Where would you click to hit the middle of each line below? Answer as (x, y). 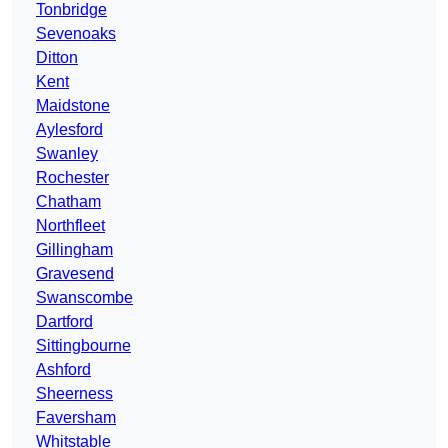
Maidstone (73, 106)
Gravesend (75, 274)
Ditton (57, 58)
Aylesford (69, 130)
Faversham (76, 418)
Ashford (63, 370)
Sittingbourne (83, 346)
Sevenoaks (76, 34)
